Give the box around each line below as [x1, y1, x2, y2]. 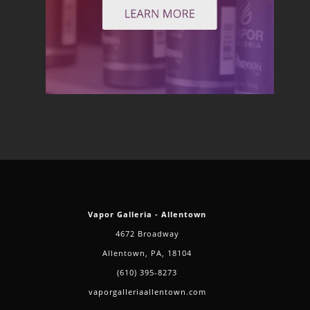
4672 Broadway [115, 228, 179, 239]
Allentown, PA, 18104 [102, 248, 192, 259]
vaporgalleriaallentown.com [88, 286, 206, 298]
